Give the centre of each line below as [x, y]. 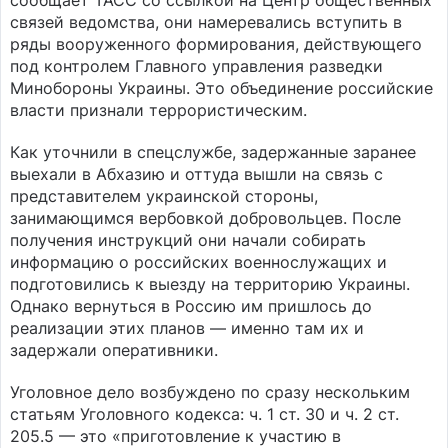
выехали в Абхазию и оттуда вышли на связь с [196, 174]
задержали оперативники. [114, 350]
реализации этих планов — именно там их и [187, 328]
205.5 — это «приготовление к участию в [175, 436]
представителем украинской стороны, [164, 196]
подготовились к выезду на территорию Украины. [210, 284]
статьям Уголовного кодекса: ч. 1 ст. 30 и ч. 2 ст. [204, 414]
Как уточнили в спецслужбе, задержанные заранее [213, 152]
